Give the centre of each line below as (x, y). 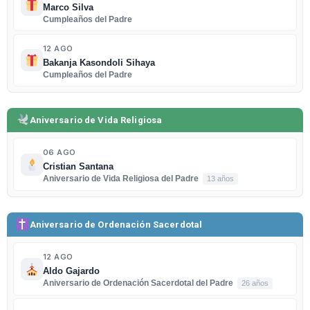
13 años (220, 179)
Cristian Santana (78, 167)
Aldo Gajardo (71, 272)
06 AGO (60, 153)
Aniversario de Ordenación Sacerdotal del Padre (139, 283)
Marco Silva (68, 8)
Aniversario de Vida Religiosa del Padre (122, 179)
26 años (255, 283)
